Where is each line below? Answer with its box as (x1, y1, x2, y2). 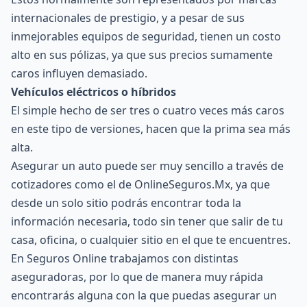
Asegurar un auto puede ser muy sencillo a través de (11, 158, 284, 173)
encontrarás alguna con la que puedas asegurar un (11, 288, 277, 303)
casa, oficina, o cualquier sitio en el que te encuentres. (11, 232, 291, 247)
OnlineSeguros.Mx (134, 177, 230, 192)
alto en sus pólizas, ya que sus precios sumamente (11, 47, 273, 62)
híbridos (131, 84, 176, 99)
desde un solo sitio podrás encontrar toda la (11, 195, 241, 210)
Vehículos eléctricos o (11, 84, 131, 99)
